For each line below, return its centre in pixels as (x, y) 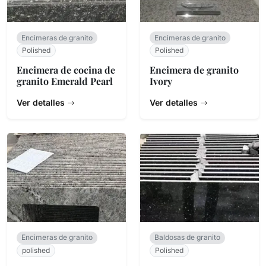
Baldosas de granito (187, 237)
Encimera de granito (194, 70)
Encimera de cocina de (66, 70)
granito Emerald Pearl (65, 81)
